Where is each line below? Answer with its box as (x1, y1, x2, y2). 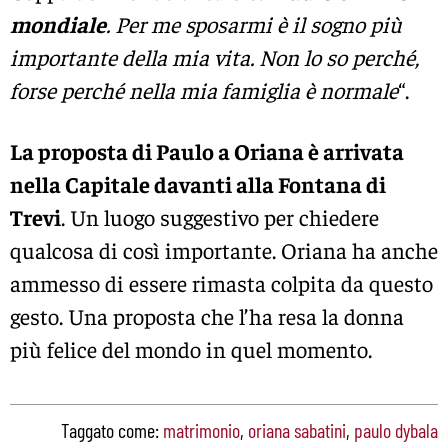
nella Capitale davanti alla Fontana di (10, 170, 386, 199)
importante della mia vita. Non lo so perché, (10, 42, 419, 71)
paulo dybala (354, 418, 438, 443)
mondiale (10, 9, 106, 38)
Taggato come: (61, 418, 163, 443)
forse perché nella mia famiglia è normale (10, 75, 398, 104)
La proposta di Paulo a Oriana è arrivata (10, 137, 404, 166)
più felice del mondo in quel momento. (10, 335, 372, 364)
